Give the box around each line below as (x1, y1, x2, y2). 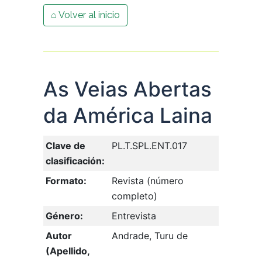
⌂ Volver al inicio (51, 9, 120, 20)
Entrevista (112, 210, 156, 222)
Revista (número (112, 175, 184, 187)
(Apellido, (46, 245, 89, 257)
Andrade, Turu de (112, 230, 188, 242)
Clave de (46, 140, 85, 151)
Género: (46, 210, 83, 222)
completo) (112, 190, 157, 202)
